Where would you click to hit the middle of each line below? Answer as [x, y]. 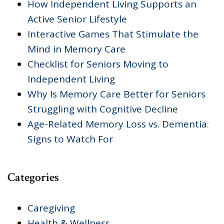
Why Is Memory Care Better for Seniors [116, 94]
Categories [33, 177]
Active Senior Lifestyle [77, 19]
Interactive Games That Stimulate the [113, 34]
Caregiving [51, 208]
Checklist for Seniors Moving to [98, 64]
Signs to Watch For [70, 139]
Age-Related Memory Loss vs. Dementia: [118, 124]
